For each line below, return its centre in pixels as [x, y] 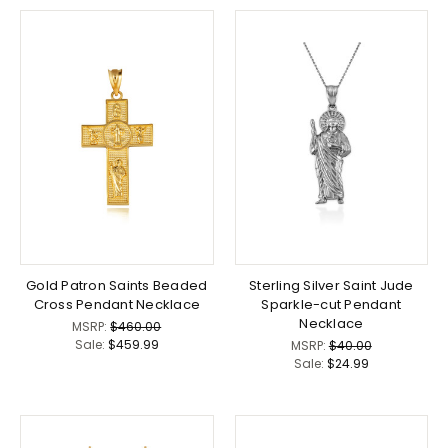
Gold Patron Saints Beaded [117, 285]
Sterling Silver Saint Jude [331, 285]
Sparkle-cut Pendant [331, 304]
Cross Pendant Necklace [116, 304]
